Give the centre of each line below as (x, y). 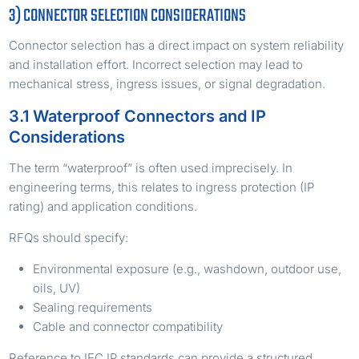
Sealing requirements (93, 308)
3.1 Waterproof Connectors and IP (138, 117)
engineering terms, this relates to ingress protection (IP (162, 188)
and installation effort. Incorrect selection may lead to (156, 65)
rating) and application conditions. (103, 207)
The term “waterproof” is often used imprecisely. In (151, 168)
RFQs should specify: (69, 238)
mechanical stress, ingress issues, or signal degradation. (167, 84)
